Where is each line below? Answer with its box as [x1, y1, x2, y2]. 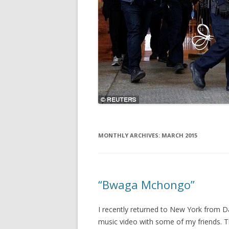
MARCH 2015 [162, 131, 197, 139]
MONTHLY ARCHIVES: [98, 131, 162, 139]
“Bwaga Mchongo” [98, 177, 195, 192]
